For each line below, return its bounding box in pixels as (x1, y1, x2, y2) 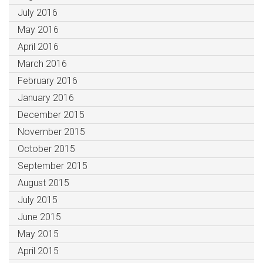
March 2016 (18, 58, 67, 70)
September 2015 (18, 160, 87, 172)
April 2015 (18, 245, 59, 257)
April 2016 (18, 41, 59, 53)
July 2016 (18, 7, 58, 19)
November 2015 (18, 126, 85, 138)
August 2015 (18, 177, 69, 189)
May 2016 (18, 24, 59, 36)
